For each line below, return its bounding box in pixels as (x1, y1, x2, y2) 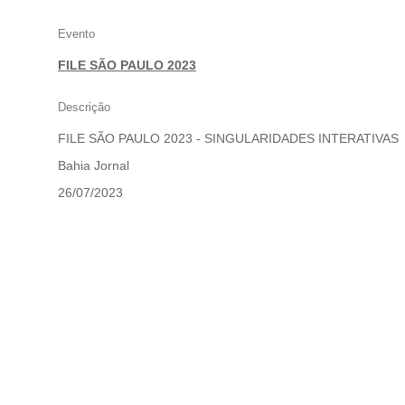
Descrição (58, 100, 110, 115)
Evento (58, 27, 95, 42)
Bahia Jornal (58, 158, 129, 174)
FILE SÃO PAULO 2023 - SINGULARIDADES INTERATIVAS (58, 131, 399, 146)
